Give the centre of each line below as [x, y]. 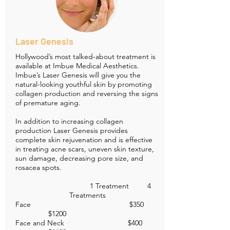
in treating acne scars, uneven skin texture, [85, 149]
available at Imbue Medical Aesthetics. [77, 66]
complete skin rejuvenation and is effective [84, 140]
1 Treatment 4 [87, 186]
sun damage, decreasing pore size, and [79, 158]
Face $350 [87, 205]
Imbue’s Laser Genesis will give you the [78, 75]
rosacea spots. [39, 168]
